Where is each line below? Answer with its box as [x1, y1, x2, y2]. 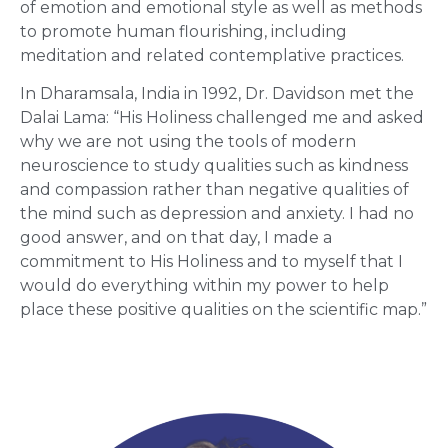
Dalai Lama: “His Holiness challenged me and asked [20, 108, 424, 128]
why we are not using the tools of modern [20, 132, 356, 152]
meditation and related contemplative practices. [20, 45, 408, 65]
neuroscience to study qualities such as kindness [20, 156, 408, 176]
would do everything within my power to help [20, 276, 389, 296]
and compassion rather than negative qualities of [20, 180, 409, 200]
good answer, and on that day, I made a [20, 228, 332, 248]
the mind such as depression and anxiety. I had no [20, 204, 414, 224]
